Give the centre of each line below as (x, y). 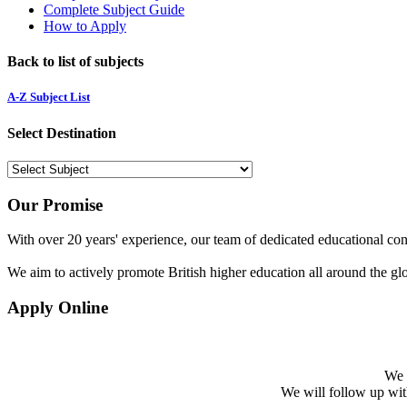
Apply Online (58, 308)
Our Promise (55, 204)
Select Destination (62, 133)
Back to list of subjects (75, 62)
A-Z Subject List (49, 97)
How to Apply (85, 25)
